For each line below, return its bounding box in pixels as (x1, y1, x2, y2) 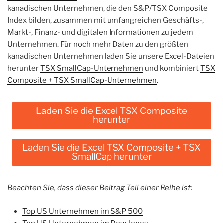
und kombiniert (143, 64, 200, 73)
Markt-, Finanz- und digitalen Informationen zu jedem (7, 28, 193, 37)
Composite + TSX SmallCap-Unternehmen (7, 76, 157, 85)
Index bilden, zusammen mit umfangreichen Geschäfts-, (7, 16, 204, 25)
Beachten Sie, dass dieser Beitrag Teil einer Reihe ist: (7, 183, 192, 193)
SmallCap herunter (71, 150, 152, 162)
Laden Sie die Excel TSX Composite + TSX (22, 141, 201, 153)
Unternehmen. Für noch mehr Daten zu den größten (7, 40, 188, 49)
